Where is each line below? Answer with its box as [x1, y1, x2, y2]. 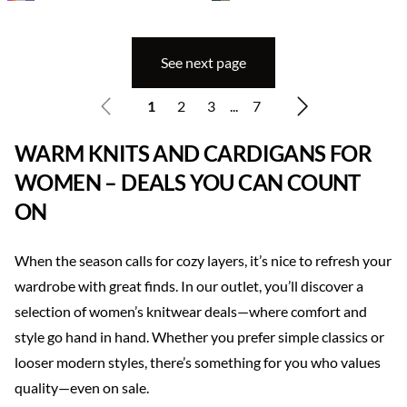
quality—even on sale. [15, 379, 149, 396]
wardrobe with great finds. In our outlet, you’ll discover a [15, 277, 363, 294]
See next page [161, 54, 246, 71]
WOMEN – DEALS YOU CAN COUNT [15, 169, 361, 195]
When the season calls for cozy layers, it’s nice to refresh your [15, 252, 392, 269]
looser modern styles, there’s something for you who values [15, 353, 381, 371]
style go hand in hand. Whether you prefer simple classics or [15, 328, 384, 345]
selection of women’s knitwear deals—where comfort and [15, 303, 367, 320]
